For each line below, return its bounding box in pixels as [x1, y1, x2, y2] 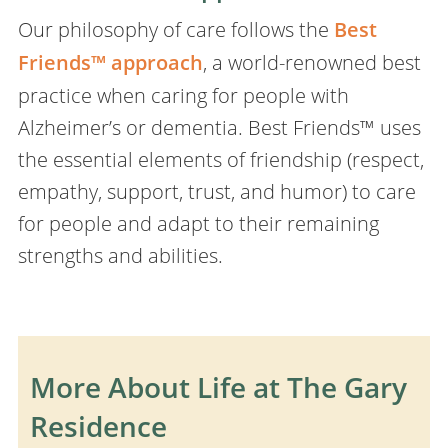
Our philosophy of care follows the [17, 15, 334, 42]
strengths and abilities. [17, 241, 223, 268]
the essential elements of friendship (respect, [17, 145, 424, 172]
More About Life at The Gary [30, 368, 408, 406]
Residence [30, 407, 168, 445]
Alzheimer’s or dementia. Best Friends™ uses [17, 113, 421, 140]
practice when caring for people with [17, 81, 349, 108]
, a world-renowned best [202, 48, 421, 75]
